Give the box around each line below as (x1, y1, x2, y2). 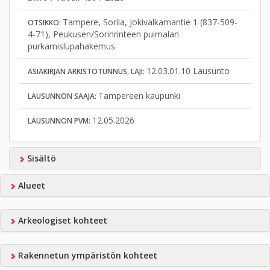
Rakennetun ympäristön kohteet (15, 250, 157, 261)
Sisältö (24, 152, 56, 164)
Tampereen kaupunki (98, 90, 180, 101)
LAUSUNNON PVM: (28, 116, 92, 126)
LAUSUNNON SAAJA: (28, 91, 98, 101)
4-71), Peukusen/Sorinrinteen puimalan (28, 28, 179, 40)
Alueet (15, 180, 45, 191)
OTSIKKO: (28, 17, 63, 28)
